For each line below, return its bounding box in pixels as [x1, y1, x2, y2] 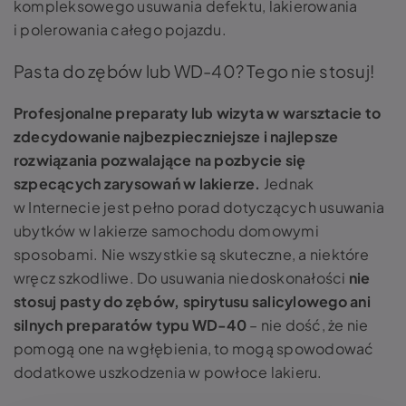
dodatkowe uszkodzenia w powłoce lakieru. [14, 362, 323, 382]
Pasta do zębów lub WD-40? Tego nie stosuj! [14, 61, 375, 82]
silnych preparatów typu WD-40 [14, 315, 246, 334]
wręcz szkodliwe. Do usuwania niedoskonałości [14, 268, 346, 287]
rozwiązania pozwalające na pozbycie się [14, 150, 306, 169]
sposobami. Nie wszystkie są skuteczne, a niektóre [14, 245, 369, 264]
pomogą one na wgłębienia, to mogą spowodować [14, 339, 374, 358]
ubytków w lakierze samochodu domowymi [14, 221, 319, 240]
